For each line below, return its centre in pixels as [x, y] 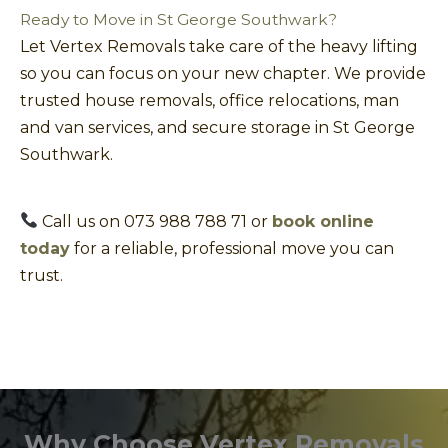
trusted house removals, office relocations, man [209, 100]
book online [323, 221]
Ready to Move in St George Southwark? [178, 19]
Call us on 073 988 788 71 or [155, 221]
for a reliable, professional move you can [232, 248]
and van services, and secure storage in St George [217, 127]
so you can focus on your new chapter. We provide [223, 73]
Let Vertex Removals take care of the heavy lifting [219, 46]
